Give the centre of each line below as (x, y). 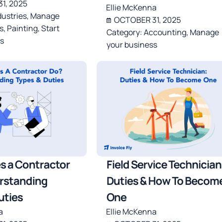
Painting (22, 28)
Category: (125, 32)
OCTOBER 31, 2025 (147, 20)
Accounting (165, 32)
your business (132, 45)
